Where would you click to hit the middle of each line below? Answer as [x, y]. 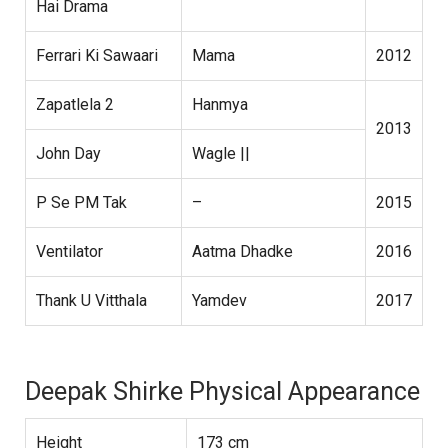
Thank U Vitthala [91, 301]
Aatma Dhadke [242, 252]
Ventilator [69, 252]
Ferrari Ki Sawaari [97, 56]
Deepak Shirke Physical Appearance [222, 392]
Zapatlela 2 [75, 105]
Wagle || [221, 154]
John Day [68, 154]
